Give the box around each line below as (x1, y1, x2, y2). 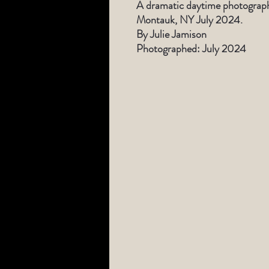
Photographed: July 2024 (136, 41, 246, 56)
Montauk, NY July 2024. (136, 12, 243, 28)
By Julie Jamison (136, 26, 207, 42)
